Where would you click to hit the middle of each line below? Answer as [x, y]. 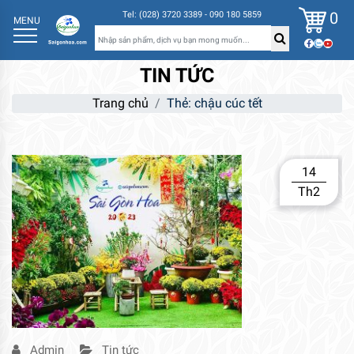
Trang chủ [120, 104]
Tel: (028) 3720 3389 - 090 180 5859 [192, 15]
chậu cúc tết [228, 104]
